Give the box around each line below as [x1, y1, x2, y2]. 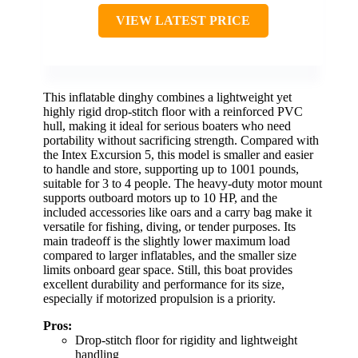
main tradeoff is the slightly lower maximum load [43, 234, 290, 249]
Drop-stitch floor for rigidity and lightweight [75, 333, 297, 348]
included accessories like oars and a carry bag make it [43, 205, 312, 220]
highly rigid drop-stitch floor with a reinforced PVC [43, 105, 303, 119]
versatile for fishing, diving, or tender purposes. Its [43, 220, 296, 234]
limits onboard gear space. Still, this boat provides [43, 263, 292, 277]
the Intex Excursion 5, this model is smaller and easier [43, 148, 313, 162]
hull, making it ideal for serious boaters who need [43, 119, 291, 133]
